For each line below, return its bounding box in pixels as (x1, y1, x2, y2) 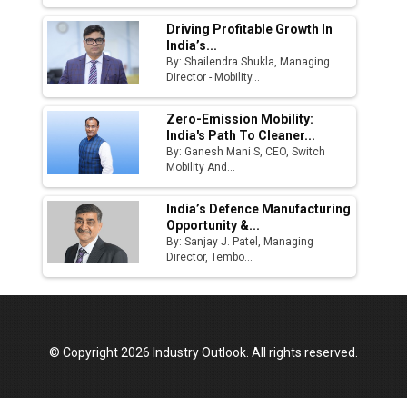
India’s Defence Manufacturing (166, 201, 352, 216)
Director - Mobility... (166, 71, 261, 84)
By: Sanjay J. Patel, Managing (166, 234, 314, 248)
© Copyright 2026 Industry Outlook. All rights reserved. (49, 344, 358, 360)
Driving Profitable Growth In (166, 22, 333, 37)
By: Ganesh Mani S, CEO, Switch (166, 145, 326, 159)
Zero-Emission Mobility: (166, 112, 314, 127)
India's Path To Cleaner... (166, 128, 316, 144)
